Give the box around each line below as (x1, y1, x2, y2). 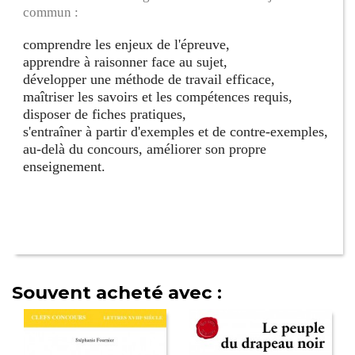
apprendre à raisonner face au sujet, (23, 54, 228, 71)
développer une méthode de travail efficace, (23, 71, 276, 88)
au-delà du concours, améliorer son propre (23, 141, 267, 158)
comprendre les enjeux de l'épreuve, (23, 36, 231, 53)
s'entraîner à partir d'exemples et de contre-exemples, (23, 124, 329, 140)
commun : (23, 5, 79, 21)
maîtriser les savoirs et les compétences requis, (23, 89, 293, 105)
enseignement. (23, 158, 106, 175)
